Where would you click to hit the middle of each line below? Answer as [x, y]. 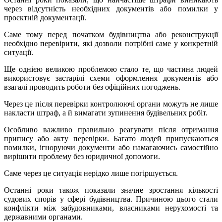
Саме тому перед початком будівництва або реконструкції [111, 35]
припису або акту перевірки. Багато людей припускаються [111, 139]
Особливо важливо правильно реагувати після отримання [111, 130]
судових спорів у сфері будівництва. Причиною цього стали [111, 199]
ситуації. [19, 53]
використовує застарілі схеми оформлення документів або [111, 78]
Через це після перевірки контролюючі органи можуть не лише [111, 104]
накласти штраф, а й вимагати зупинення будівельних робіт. [106, 113]
